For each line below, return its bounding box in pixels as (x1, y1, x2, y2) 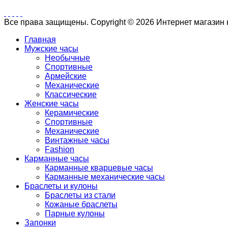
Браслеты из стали (45, 190, 116, 199)
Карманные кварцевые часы (45, 163, 153, 172)
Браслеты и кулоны (24, 181, 98, 190)
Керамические (45, 108, 99, 117)
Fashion (45, 145, 74, 154)
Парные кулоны (45, 209, 105, 218)
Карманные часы (24, 154, 89, 163)
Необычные (45, 53, 90, 62)
